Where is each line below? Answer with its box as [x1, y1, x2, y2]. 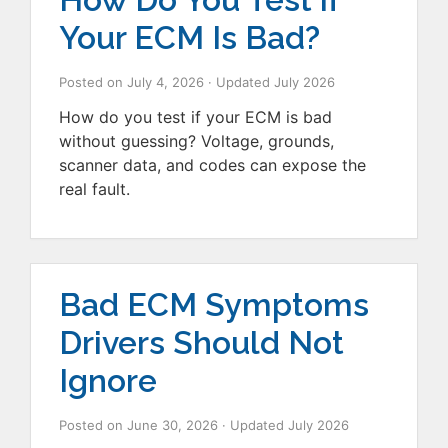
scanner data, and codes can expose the [59, 155, 366, 176]
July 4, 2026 [127, 74, 204, 91]
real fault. [59, 179, 130, 200]
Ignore [59, 361, 157, 399]
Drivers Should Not [59, 323, 344, 361]
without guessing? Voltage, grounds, [59, 131, 334, 152]
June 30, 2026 [127, 416, 218, 433]
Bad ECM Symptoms [59, 285, 369, 323]
